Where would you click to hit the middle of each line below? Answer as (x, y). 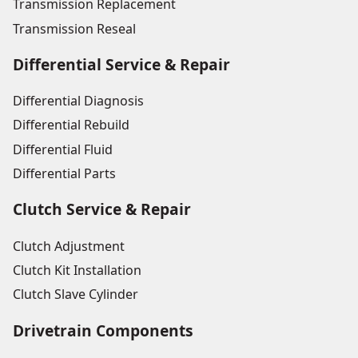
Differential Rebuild (71, 125)
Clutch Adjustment (69, 246)
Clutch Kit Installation (77, 270)
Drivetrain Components (103, 330)
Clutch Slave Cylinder (76, 294)
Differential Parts (64, 174)
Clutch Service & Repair (102, 209)
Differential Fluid (63, 149)
